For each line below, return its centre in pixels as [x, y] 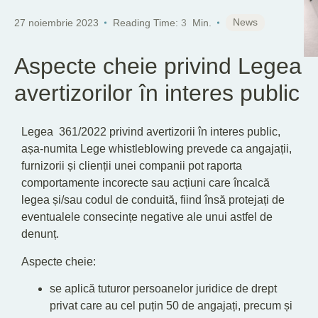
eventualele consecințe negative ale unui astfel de [147, 217]
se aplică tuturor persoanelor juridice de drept [163, 289]
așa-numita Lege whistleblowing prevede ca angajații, [157, 149]
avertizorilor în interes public [157, 93]
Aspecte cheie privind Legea [158, 66]
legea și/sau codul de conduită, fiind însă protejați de [153, 200]
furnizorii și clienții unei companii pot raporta [132, 166]
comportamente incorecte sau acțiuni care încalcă [146, 183]
